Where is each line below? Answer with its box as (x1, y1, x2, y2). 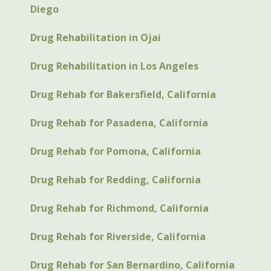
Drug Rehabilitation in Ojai (30, 30, 161, 44)
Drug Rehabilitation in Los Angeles (30, 59, 198, 73)
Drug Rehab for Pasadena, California (30, 116, 208, 129)
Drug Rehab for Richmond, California (30, 201, 209, 215)
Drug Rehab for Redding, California (30, 172, 201, 186)
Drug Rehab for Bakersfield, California (30, 87, 216, 101)
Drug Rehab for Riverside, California (30, 229, 206, 243)
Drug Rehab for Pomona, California (30, 144, 201, 158)
